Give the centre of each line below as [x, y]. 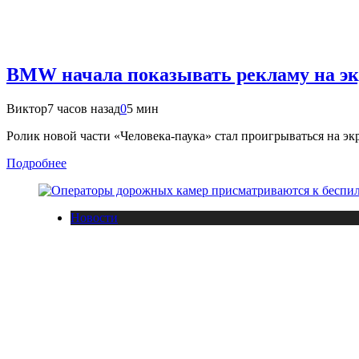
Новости [94, 217]
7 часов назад [84, 108]
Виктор [27, 108]
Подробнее [36, 163]
